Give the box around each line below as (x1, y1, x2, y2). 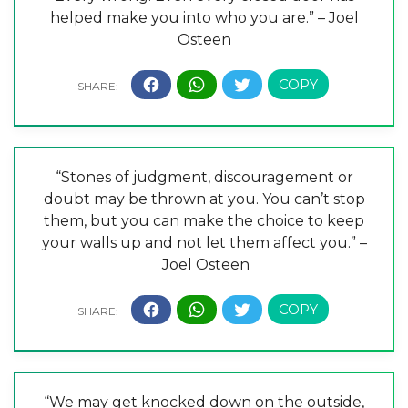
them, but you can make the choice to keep (44, 212, 364, 229)
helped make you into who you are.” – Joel (49, 9, 359, 27)
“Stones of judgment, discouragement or (55, 168, 353, 186)
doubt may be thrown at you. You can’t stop (43, 190, 365, 208)
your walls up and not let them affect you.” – (41, 234, 367, 251)
